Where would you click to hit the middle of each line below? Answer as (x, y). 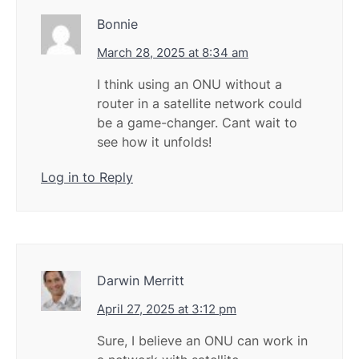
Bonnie (117, 24)
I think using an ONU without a (190, 85)
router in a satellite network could (200, 104)
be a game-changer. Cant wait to (197, 123)
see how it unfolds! (154, 142)
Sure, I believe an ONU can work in (202, 341)
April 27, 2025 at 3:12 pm (167, 309)
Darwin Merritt (141, 281)
